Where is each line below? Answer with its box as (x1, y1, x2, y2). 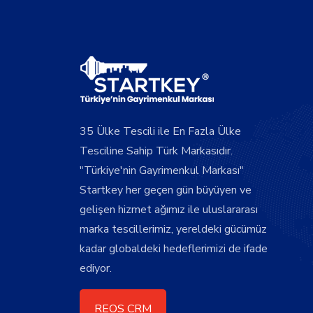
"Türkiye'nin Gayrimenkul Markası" (80, 163, 244, 178)
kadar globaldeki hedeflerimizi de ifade (80, 241, 268, 256)
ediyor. (80, 261, 112, 276)
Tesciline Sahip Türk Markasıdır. (80, 143, 233, 159)
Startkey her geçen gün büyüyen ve (80, 182, 252, 198)
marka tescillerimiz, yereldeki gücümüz (80, 221, 267, 237)
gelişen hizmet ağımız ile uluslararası (80, 202, 258, 217)
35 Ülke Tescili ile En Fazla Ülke (80, 124, 241, 139)
